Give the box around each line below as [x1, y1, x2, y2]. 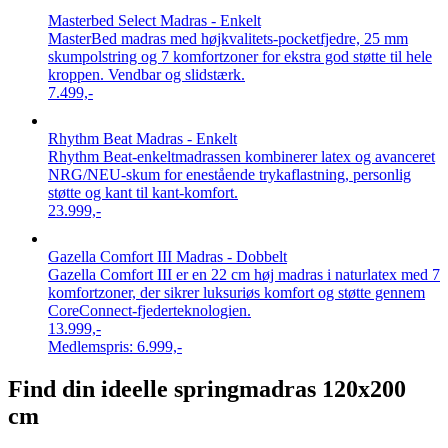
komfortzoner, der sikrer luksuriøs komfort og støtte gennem [48, 283, 425, 301]
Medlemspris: [48, 337, 133, 355]
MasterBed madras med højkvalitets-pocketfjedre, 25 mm [48, 29, 408, 47]
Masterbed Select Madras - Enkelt [48, 11, 261, 29]
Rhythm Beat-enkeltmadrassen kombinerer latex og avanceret [48, 147, 435, 165]
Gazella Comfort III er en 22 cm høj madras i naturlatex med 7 [48, 265, 440, 283]
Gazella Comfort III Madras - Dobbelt [48, 247, 287, 265]
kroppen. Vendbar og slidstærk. [48, 65, 245, 83]
